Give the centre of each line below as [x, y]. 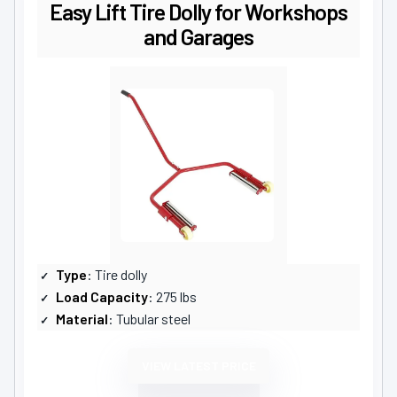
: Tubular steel [149, 318]
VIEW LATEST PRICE [198, 365]
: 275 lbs [172, 296]
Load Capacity [102, 296]
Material [82, 318]
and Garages [198, 36]
